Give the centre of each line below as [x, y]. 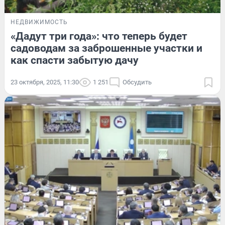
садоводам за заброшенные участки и [106, 48]
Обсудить [137, 82]
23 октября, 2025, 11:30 [45, 82]
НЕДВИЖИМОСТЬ [39, 22]
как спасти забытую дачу [75, 61]
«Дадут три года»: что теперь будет [99, 36]
